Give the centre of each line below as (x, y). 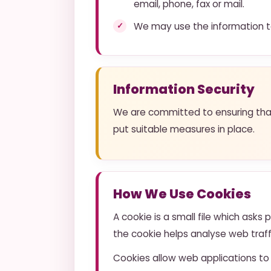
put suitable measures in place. (184, 129)
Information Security (184, 89)
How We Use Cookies (182, 194)
